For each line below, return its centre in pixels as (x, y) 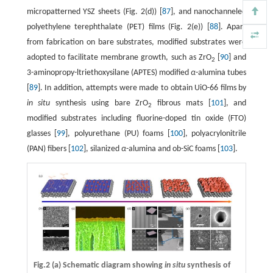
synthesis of (207, 265)
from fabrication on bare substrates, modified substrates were (136, 43)
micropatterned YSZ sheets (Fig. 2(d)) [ (94, 12)
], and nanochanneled (208, 12)
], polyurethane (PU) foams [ (118, 134)
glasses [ (42, 134)
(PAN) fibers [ (48, 149)
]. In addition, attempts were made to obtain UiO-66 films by (142, 88)
